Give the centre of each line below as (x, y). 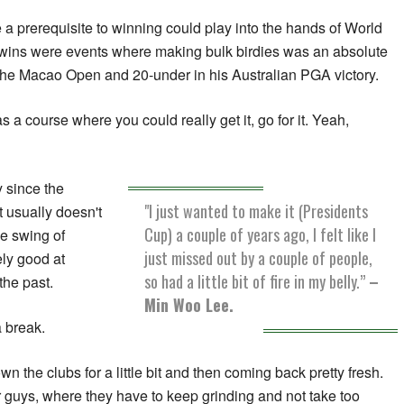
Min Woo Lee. (189, 305)
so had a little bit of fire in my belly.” (257, 282)
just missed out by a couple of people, (259, 258)
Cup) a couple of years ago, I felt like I (261, 235)
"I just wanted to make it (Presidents (257, 211)
